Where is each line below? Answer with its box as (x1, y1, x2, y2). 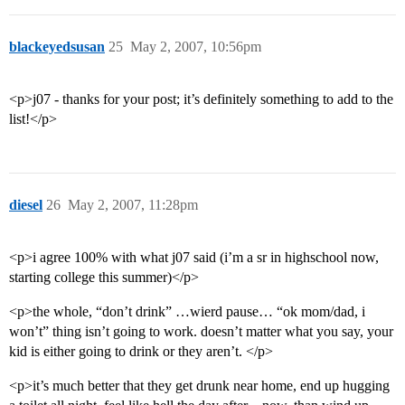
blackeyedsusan (9, 39, 105, 55)
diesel (9, 197, 42, 213)
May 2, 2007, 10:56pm (130, 39, 261, 55)
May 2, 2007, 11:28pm (68, 197, 198, 213)
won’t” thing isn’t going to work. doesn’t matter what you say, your (9, 324, 393, 340)
